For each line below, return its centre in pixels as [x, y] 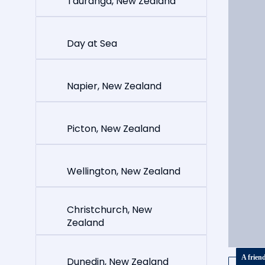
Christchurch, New [109, 210]
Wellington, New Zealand [124, 171]
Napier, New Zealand [114, 86]
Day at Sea [92, 43]
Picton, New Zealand [114, 128]
